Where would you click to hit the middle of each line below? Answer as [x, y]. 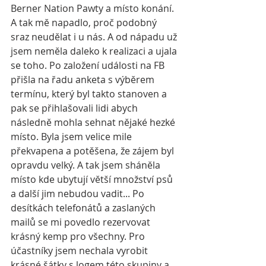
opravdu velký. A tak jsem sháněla [87, 165]
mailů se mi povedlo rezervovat [82, 222]
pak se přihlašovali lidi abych [75, 108]
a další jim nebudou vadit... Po [79, 194]
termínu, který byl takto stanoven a [90, 94]
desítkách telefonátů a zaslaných [84, 208]
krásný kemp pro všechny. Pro [79, 237]
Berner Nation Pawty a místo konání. [94, 9]
